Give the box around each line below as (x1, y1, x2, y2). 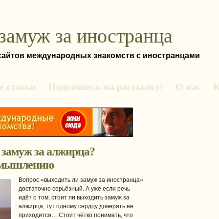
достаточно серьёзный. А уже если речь (19, 185, 130, 192)
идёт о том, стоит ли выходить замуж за (19, 194, 130, 201)
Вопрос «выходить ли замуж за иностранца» (19, 176, 143, 183)
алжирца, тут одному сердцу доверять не (19, 203, 133, 210)
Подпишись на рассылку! (48, 81, 163, 92)
